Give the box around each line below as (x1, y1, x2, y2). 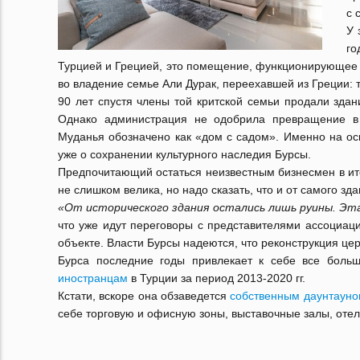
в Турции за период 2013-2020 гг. (128, 272, 305, 284)
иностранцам (58, 272, 128, 284)
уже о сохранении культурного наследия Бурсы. (58, 148, 311, 161)
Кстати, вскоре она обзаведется (58, 289, 231, 302)
